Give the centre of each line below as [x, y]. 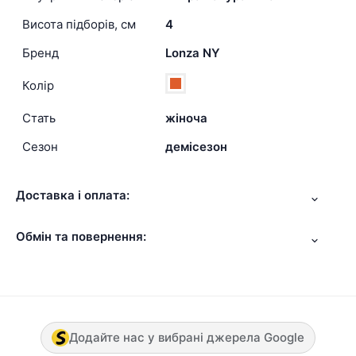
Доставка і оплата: [73, 195]
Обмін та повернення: [81, 237]
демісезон [196, 146]
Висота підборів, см [79, 24]
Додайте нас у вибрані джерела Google [187, 337]
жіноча [186, 118]
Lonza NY [193, 52]
